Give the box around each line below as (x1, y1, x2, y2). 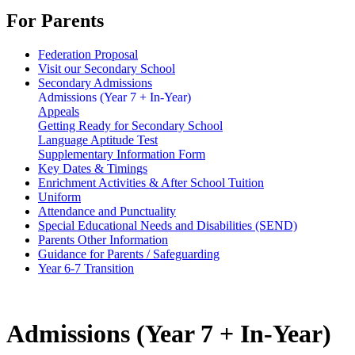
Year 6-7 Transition (38, 261, 134, 275)
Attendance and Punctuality (38, 204, 176, 218)
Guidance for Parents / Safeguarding (38, 246, 219, 261)
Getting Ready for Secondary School (38, 118, 223, 132)
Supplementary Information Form (38, 147, 205, 161)
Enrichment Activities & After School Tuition (38, 175, 264, 189)
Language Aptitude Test (38, 132, 158, 147)
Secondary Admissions (38, 75, 152, 90)
